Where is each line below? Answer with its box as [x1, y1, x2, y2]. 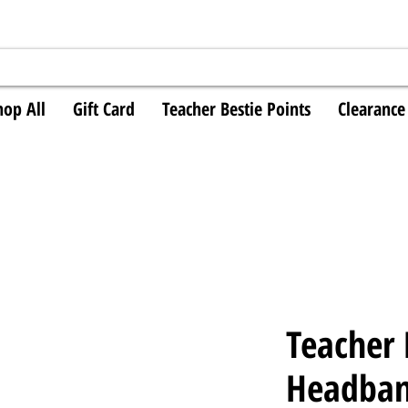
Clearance [338, 96, 405, 121]
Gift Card [73, 96, 135, 121]
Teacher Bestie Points [162, 96, 311, 121]
